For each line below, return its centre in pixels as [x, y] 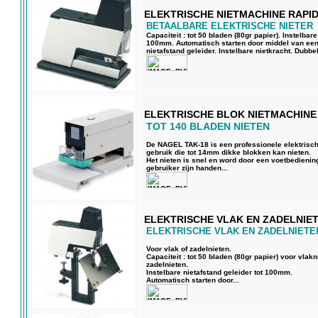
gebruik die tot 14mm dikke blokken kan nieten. [229, 152]
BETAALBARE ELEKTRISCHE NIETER [230, 26]
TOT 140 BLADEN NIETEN [208, 126]
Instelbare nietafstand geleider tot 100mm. [219, 272]
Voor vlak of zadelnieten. [189, 248]
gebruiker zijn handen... [187, 168]
